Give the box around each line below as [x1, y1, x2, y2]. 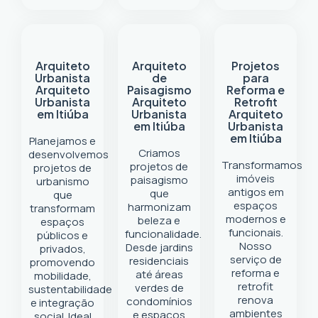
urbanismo [35, 174, 89, 189]
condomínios [126, 294, 192, 309]
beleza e [138, 213, 180, 228]
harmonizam [127, 199, 191, 214]
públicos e [37, 228, 88, 243]
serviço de [229, 252, 282, 267]
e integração [31, 295, 94, 310]
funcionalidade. [125, 226, 202, 241]
